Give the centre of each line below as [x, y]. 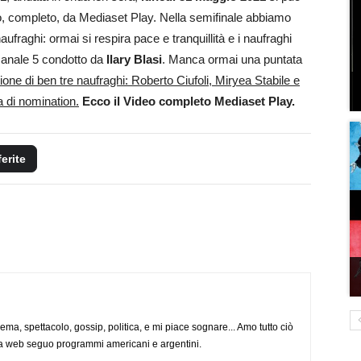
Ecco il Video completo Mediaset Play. [189, 101]
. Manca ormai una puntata [232, 59]
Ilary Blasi [134, 59]
